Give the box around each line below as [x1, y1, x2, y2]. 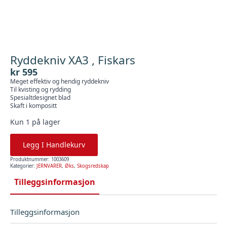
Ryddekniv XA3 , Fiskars [10, 52, 135, 68]
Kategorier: [10, 163, 36, 169]
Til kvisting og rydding [10, 85, 71, 94]
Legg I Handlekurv [23, 140, 85, 149]
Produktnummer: [10, 156, 51, 163]
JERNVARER [36, 163, 62, 169]
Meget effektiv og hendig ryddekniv [10, 77, 109, 86]
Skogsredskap [77, 163, 109, 169]
